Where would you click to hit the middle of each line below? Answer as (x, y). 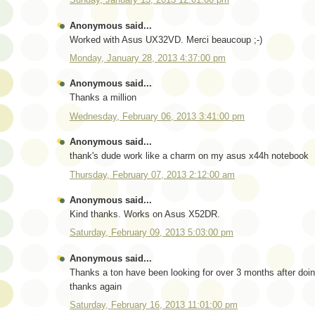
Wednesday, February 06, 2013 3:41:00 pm (157, 116)
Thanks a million (103, 98)
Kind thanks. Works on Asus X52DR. (145, 214)
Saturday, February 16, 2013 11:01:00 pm (154, 305)
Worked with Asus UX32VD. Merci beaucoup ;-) (166, 39)
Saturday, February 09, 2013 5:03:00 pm (152, 233)
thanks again (96, 286)
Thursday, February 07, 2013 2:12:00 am (152, 174)
